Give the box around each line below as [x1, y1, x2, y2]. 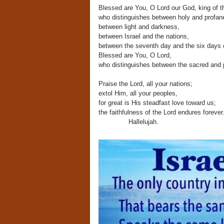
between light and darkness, [98, 22, 179, 30]
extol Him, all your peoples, [98, 89, 177, 97]
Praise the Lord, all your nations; [98, 79, 192, 87]
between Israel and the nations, [98, 32, 189, 40]
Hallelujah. [128, 117, 158, 125]
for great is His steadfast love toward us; [98, 98, 216, 106]
